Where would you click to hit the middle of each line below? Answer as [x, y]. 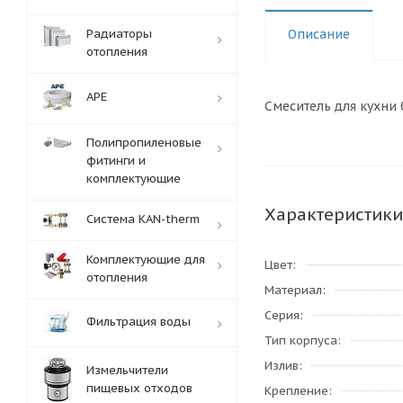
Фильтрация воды [139, 322]
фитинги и [116, 161]
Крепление [296, 391]
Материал [293, 290]
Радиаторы [119, 34]
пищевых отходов [139, 388]
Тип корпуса [301, 340]
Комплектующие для [146, 260]
